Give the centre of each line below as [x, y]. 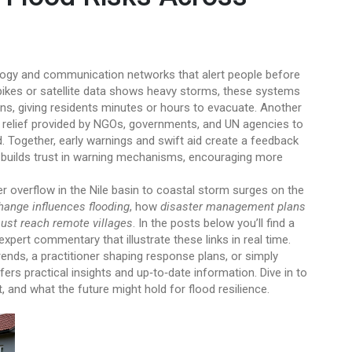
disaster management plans [233, 207]
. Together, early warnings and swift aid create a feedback [150, 141]
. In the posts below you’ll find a [214, 223]
